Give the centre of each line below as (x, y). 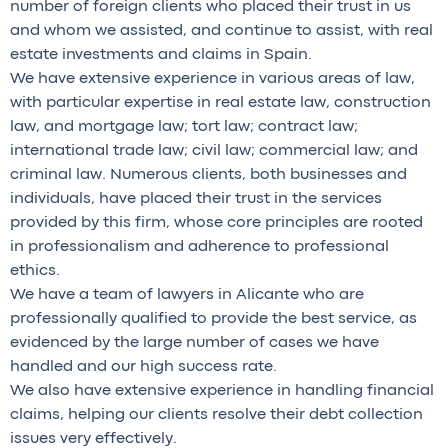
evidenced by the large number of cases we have (194, 343)
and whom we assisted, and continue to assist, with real (221, 31)
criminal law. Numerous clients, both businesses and (208, 175)
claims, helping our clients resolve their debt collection (216, 415)
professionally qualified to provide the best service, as (213, 319)
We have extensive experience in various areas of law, (212, 79)
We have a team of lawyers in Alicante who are (187, 295)
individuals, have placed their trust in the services (196, 199)
